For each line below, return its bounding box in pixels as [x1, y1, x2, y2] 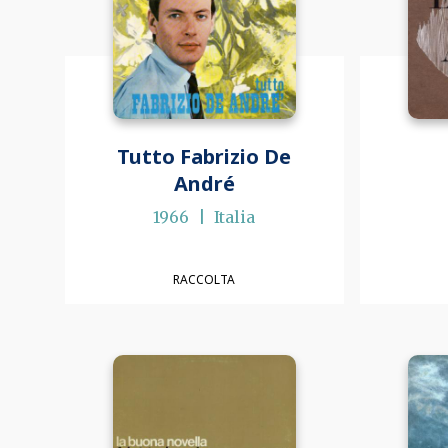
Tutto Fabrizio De [117, 143, 292, 171]
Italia [214, 207, 256, 228]
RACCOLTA [173, 270, 236, 288]
